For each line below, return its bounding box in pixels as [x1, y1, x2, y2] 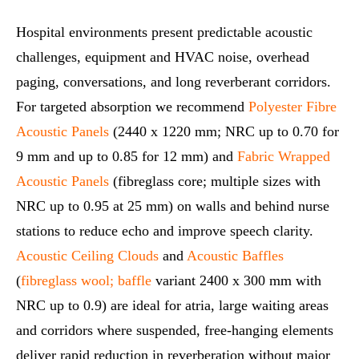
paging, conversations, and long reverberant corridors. [16, 74, 331, 91]
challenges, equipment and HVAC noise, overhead [16, 49, 309, 66]
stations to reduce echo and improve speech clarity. [16, 223, 313, 240]
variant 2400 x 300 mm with [151, 272, 321, 289]
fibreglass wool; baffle [21, 272, 151, 289]
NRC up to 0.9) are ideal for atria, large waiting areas [16, 297, 329, 314]
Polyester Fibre [248, 99, 337, 115]
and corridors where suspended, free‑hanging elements [16, 322, 333, 339]
